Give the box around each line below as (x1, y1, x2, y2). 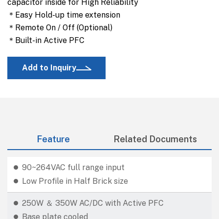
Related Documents (113, 134, 197, 145)
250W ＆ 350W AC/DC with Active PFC (22, 198, 164, 208)
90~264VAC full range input (22, 163, 125, 173)
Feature (36, 134, 70, 145)
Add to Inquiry (22, 63, 76, 73)
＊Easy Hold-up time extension (7, 10, 120, 20)
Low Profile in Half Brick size (22, 176, 128, 186)
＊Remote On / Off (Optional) (7, 23, 112, 33)
